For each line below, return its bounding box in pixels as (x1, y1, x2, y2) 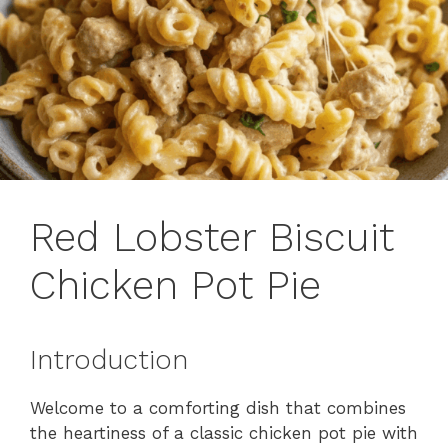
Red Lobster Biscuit (30, 214, 394, 262)
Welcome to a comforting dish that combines (30, 398, 406, 419)
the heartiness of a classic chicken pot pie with (30, 423, 418, 444)
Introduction (30, 344, 188, 377)
